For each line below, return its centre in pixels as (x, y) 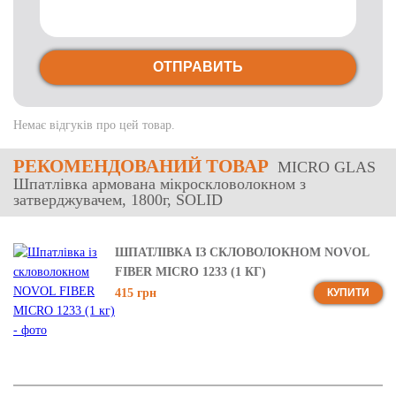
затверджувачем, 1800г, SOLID (118, 200)
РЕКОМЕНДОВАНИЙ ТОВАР (141, 166)
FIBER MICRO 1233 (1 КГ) (190, 272)
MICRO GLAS (324, 167)
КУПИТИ (348, 293)
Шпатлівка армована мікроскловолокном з (160, 184)
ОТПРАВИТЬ (198, 67)
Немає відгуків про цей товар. (94, 125)
